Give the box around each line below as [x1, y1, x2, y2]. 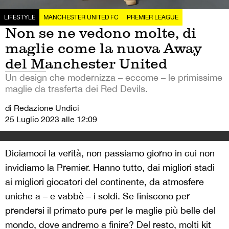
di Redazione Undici [5, 103, 79, 112]
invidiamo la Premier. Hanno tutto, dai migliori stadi [5, 162, 215, 173]
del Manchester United [5, 55, 167, 72]
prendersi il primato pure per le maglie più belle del [5, 205, 216, 216]
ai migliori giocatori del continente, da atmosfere [5, 176, 204, 187]
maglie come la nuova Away [5, 40, 201, 57]
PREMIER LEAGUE [127, 14, 178, 21]
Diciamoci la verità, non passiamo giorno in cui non [5, 148, 215, 158]
